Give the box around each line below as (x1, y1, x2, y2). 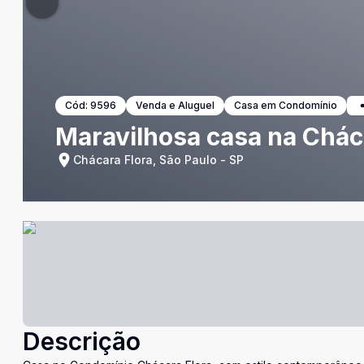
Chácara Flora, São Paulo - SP (73, 153, 244, 167)
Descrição (23, 327, 141, 356)
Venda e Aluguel (136, 99, 214, 111)
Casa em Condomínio (234, 99, 337, 111)
